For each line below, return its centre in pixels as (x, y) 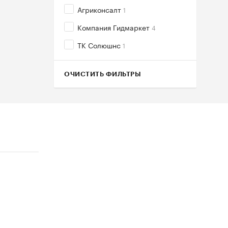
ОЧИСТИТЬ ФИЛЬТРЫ (103, 74)
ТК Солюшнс (100, 45)
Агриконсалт (100, 9)
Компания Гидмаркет (115, 27)
